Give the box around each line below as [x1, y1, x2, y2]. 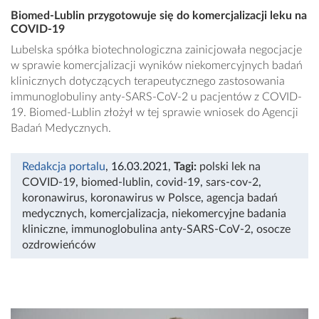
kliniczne [22, 223, 66, 235]
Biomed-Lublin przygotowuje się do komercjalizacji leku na [11, 9, 307, 21]
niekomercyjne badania [172, 207, 286, 219]
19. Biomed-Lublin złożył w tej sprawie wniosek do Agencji [11, 106, 298, 118]
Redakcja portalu [22, 160, 105, 172]
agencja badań [206, 192, 278, 204]
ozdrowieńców [22, 239, 96, 251]
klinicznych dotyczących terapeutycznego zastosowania [11, 75, 285, 87]
